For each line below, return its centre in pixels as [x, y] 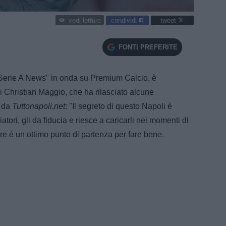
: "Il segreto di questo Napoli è [119, 106]
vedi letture [84, 21]
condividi [125, 20]
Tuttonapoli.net [39, 106]
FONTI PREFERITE [148, 47]
